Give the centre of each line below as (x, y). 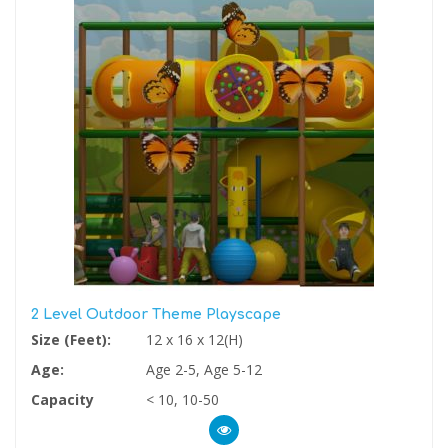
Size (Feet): (71, 339)
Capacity (62, 399)
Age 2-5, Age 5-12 (204, 369)
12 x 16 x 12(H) (194, 339)
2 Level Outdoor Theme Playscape (156, 314)
